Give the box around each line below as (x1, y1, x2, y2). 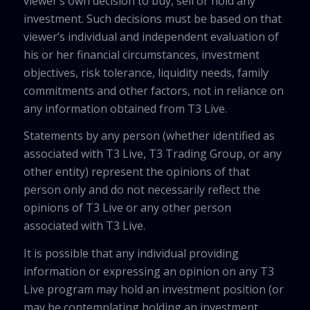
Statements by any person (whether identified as (23, 128, 275, 144)
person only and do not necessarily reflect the (23, 182, 260, 198)
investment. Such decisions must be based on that (23, 10, 282, 26)
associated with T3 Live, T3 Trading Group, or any (23, 146, 282, 162)
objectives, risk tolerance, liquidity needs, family (23, 64, 268, 80)
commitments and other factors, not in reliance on (23, 82, 284, 98)
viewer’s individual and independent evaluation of (23, 28, 279, 44)
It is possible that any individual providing (23, 245, 239, 261)
